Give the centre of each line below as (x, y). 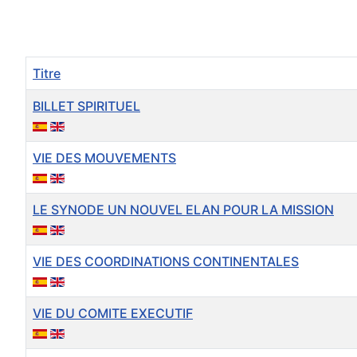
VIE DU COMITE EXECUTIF (113, 314)
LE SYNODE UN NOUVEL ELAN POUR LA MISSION (183, 210)
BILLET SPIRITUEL (86, 106)
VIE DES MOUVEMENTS (104, 158)
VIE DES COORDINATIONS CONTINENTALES (166, 262)
